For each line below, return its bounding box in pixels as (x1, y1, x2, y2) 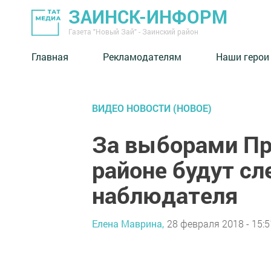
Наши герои (216, 50, 269, 63)
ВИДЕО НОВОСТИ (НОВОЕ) (92, 102, 212, 114)
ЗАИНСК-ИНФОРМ (68, 5, 227, 28)
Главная (31, 50, 68, 63)
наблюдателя (92, 180, 238, 210)
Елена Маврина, (92, 217, 164, 230)
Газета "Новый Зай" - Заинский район (68, 27, 198, 36)
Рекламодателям (103, 50, 181, 63)
